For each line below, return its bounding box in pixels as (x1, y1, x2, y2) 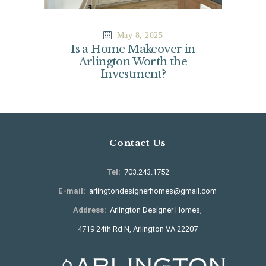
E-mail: (58, 186, 85, 195)
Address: (73, 205, 106, 214)
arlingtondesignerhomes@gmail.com (89, 186, 217, 195)
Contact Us (109, 137, 166, 149)
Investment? (100, 66, 166, 81)
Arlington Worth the (78, 54, 188, 68)
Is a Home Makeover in (71, 42, 195, 56)
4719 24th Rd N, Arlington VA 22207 (77, 224, 198, 233)
